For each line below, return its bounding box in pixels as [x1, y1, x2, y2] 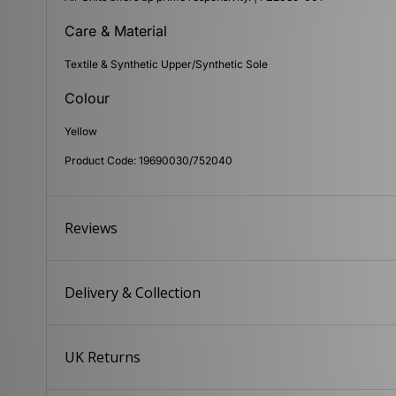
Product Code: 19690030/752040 [65, 154, 233, 168]
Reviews [65, 218, 118, 239]
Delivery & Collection [65, 283, 202, 303]
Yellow [65, 125, 98, 139]
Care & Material [65, 22, 168, 41]
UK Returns [65, 347, 141, 368]
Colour [65, 89, 110, 108]
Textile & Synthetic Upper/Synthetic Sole [65, 57, 269, 72]
